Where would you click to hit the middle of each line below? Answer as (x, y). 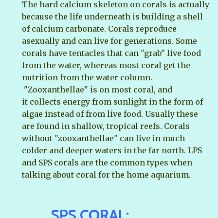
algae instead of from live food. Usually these (110, 114)
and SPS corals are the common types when (107, 162)
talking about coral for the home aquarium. (106, 174)
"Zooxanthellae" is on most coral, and (97, 89)
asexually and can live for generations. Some (109, 41)
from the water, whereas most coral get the (106, 65)
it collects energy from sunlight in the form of (112, 101)
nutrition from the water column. (87, 77)
